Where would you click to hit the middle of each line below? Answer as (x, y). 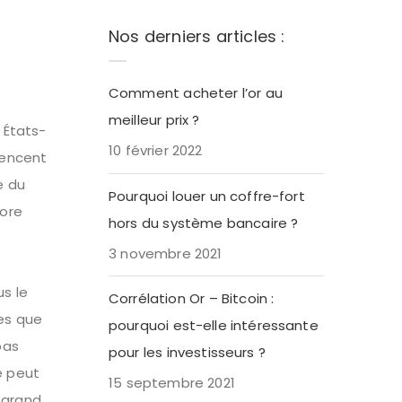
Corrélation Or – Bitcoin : (192, 298)
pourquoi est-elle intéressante (214, 325)
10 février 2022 (156, 151)
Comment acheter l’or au (196, 93)
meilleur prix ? (154, 120)
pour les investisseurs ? (188, 352)
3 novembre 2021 (166, 253)
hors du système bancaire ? (204, 223)
